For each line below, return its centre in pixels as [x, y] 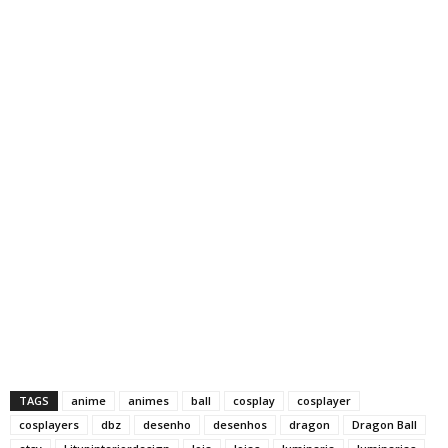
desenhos [240, 424]
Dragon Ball [384, 424]
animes [148, 400]
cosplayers [49, 424]
